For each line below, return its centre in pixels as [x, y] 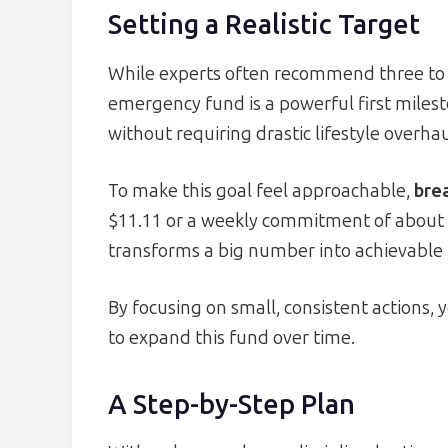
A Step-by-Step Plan [231, 404]
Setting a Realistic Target [264, 25]
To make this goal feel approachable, [261, 190]
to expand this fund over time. [231, 337]
